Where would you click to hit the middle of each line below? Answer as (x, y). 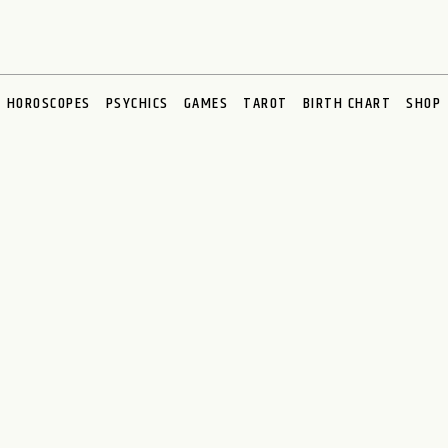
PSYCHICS (137, 103)
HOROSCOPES (48, 103)
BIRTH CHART (347, 103)
